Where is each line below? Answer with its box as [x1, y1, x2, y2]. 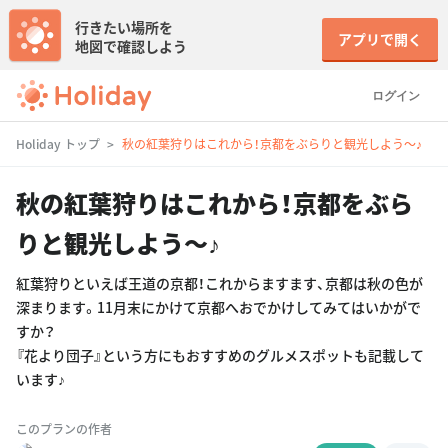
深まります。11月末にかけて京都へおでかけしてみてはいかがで [16, 297, 421, 317]
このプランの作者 [16, 420, 112, 437]
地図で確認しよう [75, 36, 187, 56]
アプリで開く [338, 29, 422, 49]
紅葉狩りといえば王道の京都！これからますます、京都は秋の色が [16, 273, 423, 293]
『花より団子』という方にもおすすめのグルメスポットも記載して [16, 345, 424, 365]
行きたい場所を [75, 17, 173, 37]
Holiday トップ [16, 135, 100, 152]
